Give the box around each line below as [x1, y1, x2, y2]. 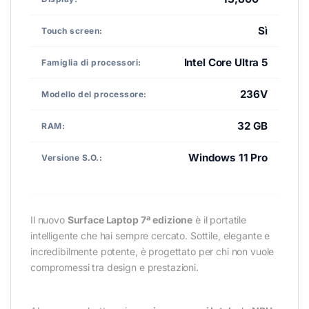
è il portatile [192, 214, 247, 226]
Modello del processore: [41, 88, 147, 99]
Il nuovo [30, 214, 68, 226]
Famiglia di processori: [41, 57, 141, 68]
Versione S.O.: [41, 152, 102, 163]
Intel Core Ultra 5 [183, 56, 268, 70]
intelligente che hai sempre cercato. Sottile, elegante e [30, 230, 270, 242]
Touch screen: [41, 25, 103, 36]
